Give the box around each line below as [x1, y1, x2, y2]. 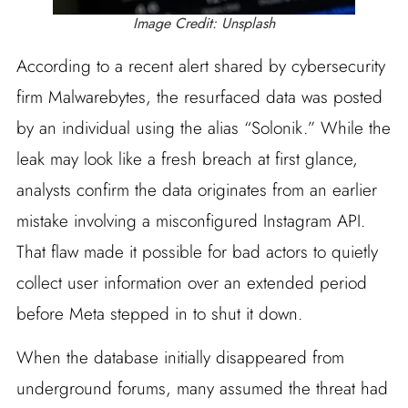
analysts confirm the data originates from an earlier [15, 178, 377, 203]
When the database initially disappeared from [15, 345, 344, 371]
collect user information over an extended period [15, 270, 367, 296]
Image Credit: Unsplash [132, 13, 275, 35]
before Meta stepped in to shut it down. [15, 301, 302, 327]
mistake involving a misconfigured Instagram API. [15, 209, 365, 234]
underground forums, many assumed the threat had [15, 376, 388, 402]
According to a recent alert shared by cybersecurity [15, 54, 385, 79]
